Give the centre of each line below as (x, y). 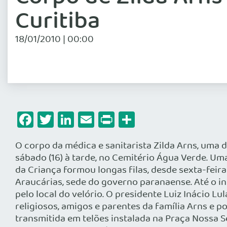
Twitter (79, 120)
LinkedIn (104, 120)
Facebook (67, 120)
